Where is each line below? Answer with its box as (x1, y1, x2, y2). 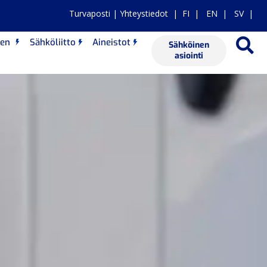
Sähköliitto (29, 36, 76, 48)
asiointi (175, 50, 204, 62)
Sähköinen (169, 39, 210, 51)
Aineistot (92, 36, 131, 48)
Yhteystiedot (119, 8, 168, 19)
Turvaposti (69, 8, 110, 19)
